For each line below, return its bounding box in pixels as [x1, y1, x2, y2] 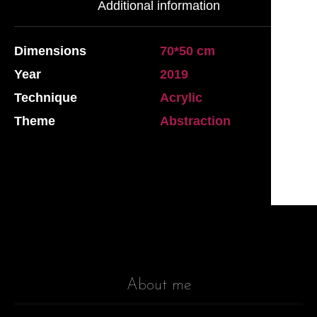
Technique [14, 90, 77, 105]
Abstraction [160, 113, 231, 128]
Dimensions [14, 43, 86, 58]
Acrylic [160, 90, 202, 105]
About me [126, 277, 191, 294]
